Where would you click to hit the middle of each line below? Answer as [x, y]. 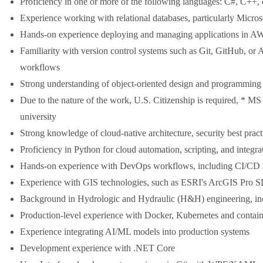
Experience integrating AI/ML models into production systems [135, 232]
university [38, 117]
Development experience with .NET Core [97, 248]
